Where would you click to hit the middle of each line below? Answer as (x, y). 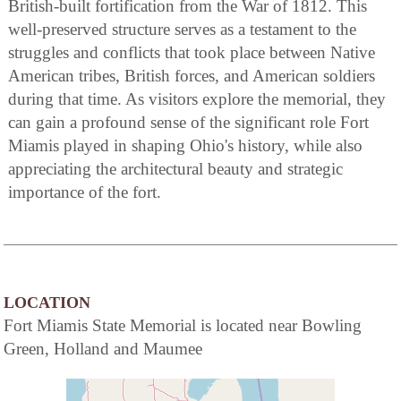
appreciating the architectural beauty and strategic (175, 169)
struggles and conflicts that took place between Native (192, 53)
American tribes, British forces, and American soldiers (192, 76)
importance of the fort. (85, 192)
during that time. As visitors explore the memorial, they (197, 99)
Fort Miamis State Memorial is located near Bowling (183, 326)
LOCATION (47, 303)
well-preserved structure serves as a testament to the (182, 30)
